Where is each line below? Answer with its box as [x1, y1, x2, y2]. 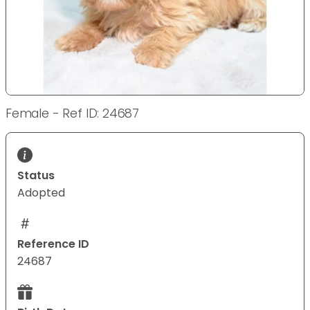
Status [17, 167, 55, 184]
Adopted [17, 185, 65, 201]
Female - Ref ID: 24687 [6, 105, 140, 122]
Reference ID [17, 236, 89, 253]
